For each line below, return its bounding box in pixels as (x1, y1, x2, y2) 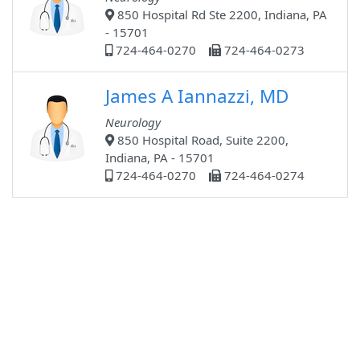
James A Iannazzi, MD (105, 84, 288, 109)
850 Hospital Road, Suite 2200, (114, 132, 288, 149)
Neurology (105, 114, 161, 131)
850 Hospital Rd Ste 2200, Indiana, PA (114, 6, 327, 23)
